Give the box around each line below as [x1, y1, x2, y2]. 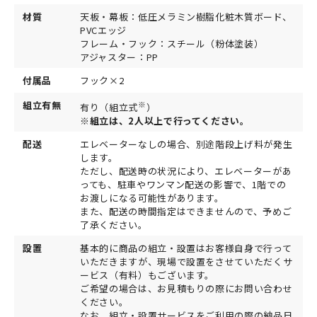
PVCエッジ [80, 23, 127, 37]
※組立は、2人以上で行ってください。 [80, 114, 250, 128]
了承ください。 [80, 217, 148, 231]
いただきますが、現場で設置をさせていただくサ [80, 254, 293, 268]
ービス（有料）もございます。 [80, 267, 215, 282]
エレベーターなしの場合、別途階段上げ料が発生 [80, 137, 293, 151]
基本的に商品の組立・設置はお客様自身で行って [80, 241, 292, 255]
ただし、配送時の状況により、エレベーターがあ [80, 163, 292, 178]
